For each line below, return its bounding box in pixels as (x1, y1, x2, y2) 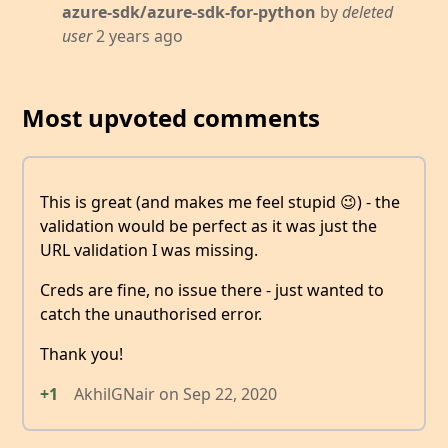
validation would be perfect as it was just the (40, 214, 377, 237)
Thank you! (40, 342, 123, 365)
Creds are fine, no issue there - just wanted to (40, 278, 384, 301)
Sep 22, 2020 (183, 382, 277, 405)
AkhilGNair (74, 382, 155, 405)
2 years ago (92, 25, 184, 48)
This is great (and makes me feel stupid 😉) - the (40, 190, 400, 213)
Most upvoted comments (22, 101, 321, 135)
